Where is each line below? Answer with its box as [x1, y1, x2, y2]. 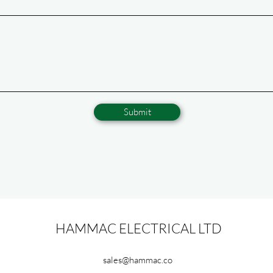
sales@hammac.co [102, 254, 172, 266]
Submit [123, 106, 151, 118]
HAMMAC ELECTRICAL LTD [55, 220, 222, 236]
